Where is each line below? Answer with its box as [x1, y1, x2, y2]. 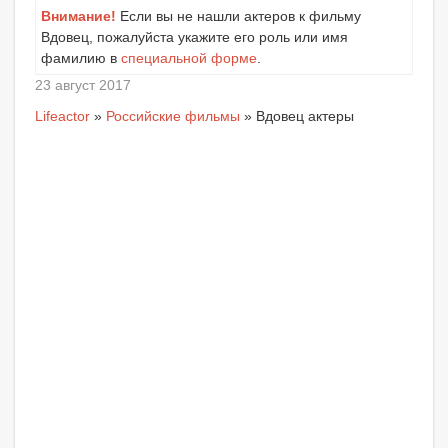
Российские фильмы [106, 107, 240, 124]
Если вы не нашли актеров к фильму [116, 7, 361, 24]
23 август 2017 [35, 76, 131, 93]
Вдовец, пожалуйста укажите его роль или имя [41, 28, 348, 45]
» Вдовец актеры [240, 107, 354, 124]
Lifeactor [35, 107, 90, 124]
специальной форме [121, 49, 257, 66]
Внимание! [41, 7, 116, 24]
